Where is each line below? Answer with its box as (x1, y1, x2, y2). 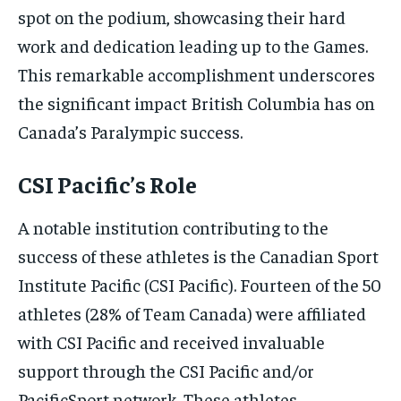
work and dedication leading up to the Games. (18, 34, 368, 57)
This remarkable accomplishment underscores (18, 63, 375, 86)
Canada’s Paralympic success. (18, 120, 243, 143)
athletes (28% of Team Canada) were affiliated (18, 302, 366, 325)
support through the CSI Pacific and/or (18, 359, 314, 382)
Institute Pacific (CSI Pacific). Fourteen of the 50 (18, 273, 381, 296)
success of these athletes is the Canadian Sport (18, 244, 379, 268)
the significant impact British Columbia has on (18, 91, 375, 115)
